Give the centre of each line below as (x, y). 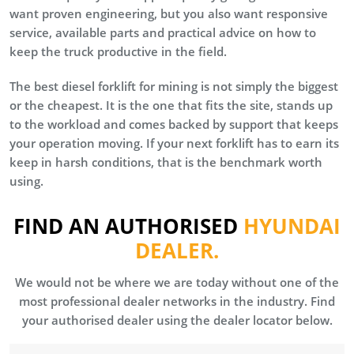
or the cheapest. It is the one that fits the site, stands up (171, 105)
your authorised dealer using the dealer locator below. (177, 320)
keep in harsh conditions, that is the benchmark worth (166, 162)
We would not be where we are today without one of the (177, 282)
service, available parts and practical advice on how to (163, 32)
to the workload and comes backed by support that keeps (174, 124)
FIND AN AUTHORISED (126, 226)
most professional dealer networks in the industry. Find (177, 301)
